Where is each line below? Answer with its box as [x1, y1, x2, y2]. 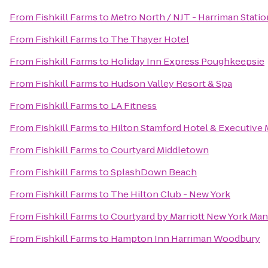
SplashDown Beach [111, 166, 197, 178]
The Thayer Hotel [111, 33, 189, 45]
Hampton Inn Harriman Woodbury [111, 232, 260, 245]
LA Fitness [111, 99, 157, 112]
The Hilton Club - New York [111, 188, 230, 200]
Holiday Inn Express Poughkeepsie [111, 55, 264, 68]
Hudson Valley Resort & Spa [111, 77, 232, 90]
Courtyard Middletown [111, 144, 209, 156]
